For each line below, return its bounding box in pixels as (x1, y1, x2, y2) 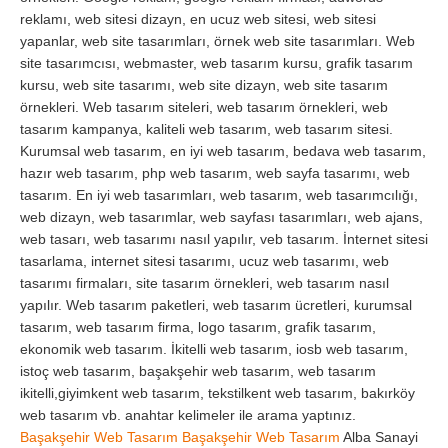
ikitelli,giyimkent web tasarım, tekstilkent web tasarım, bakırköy (20, 384, 415, 401)
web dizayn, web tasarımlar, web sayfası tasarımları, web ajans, (20, 208, 423, 225)
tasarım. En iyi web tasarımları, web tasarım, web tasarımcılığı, (20, 186, 418, 203)
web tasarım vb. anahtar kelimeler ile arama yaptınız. (20, 406, 356, 423)
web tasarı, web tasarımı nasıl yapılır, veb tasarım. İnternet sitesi (20, 230, 428, 247)
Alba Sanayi (340, 428, 418, 445)
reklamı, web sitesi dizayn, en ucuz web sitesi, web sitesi (20, 10, 376, 27)
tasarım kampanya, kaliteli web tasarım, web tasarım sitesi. (20, 120, 393, 137)
